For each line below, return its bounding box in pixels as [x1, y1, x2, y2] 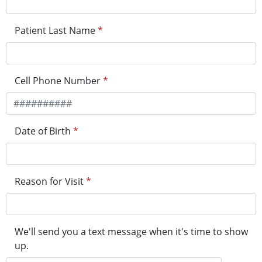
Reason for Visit [15, 175, 84, 188]
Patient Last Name [15, 24, 95, 37]
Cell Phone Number [15, 74, 101, 88]
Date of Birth [15, 125, 71, 138]
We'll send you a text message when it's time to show [15, 225, 248, 239]
